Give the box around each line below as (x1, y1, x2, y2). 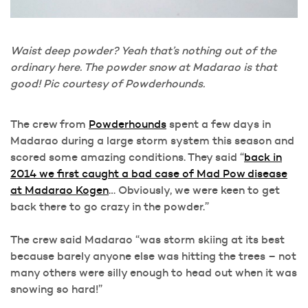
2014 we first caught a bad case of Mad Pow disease (10, 166, 287, 180)
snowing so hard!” (10, 282, 102, 296)
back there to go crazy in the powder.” (10, 199, 209, 213)
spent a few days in (166, 117, 271, 131)
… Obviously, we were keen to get (109, 183, 280, 197)
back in (244, 150, 282, 164)
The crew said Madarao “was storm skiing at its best (10, 232, 285, 246)
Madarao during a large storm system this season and (10, 133, 294, 147)
